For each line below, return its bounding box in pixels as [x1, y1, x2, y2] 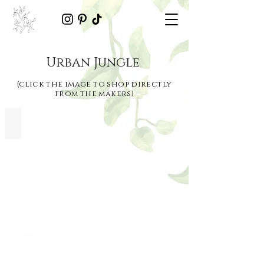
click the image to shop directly [18, 79, 172, 90]
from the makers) [54, 88, 134, 99]
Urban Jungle [45, 54, 143, 71]
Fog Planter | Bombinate [13, 117, 115, 128]
